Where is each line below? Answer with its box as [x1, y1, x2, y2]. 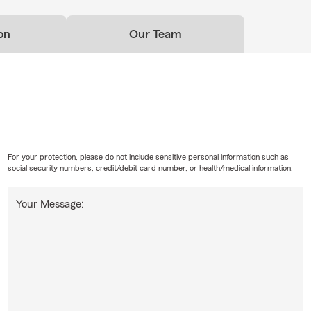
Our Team [129, 27, 182, 40]
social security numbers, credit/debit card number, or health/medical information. [7, 163, 293, 172]
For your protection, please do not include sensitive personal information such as [7, 152, 289, 161]
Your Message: [15, 198, 84, 210]
